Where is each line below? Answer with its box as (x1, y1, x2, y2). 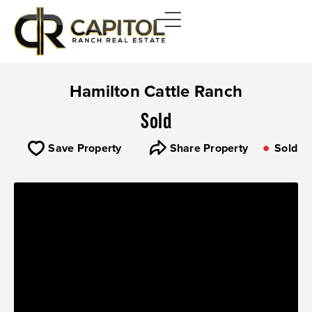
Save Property (48, 140, 122, 156)
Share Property (169, 140, 249, 156)
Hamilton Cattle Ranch (69, 79, 243, 104)
